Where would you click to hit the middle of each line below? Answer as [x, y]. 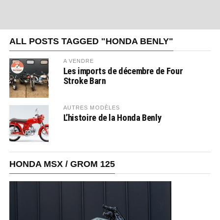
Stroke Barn [84, 81]
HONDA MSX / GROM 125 [62, 164]
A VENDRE [79, 61]
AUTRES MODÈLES [92, 108]
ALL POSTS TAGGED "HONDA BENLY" [91, 41]
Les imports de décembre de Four [123, 71]
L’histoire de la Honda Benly [112, 118]
